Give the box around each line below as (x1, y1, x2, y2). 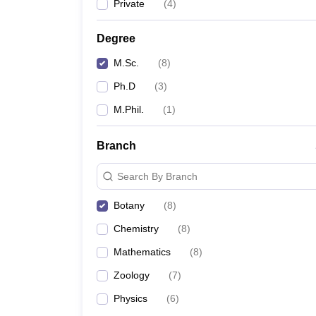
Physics (114, 293, 147, 304)
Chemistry (114, 223, 159, 234)
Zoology (114, 269, 150, 281)
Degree (97, 32, 135, 44)
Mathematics (114, 246, 171, 257)
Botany (114, 200, 145, 211)
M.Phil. (114, 104, 144, 115)
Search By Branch (117, 170, 197, 182)
